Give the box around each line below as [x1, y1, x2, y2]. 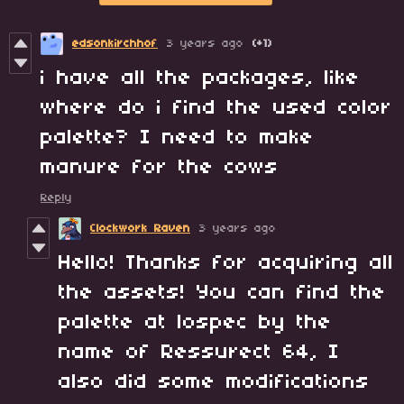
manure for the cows [41, 157, 279, 179]
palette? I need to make [41, 127, 314, 150]
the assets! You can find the [59, 282, 386, 305]
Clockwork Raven [90, 223, 190, 235]
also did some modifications [59, 372, 370, 394]
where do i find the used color [41, 97, 392, 120]
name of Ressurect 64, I [59, 342, 340, 364]
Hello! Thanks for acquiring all [59, 252, 394, 275]
